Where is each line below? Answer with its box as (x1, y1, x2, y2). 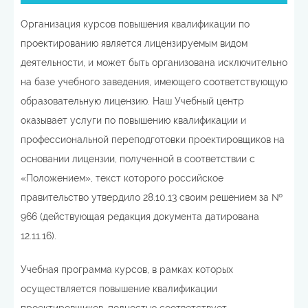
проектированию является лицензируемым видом (21, 37, 247, 49)
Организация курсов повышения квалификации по (21, 18, 250, 30)
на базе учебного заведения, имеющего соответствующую (21, 76, 287, 87)
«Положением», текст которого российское (21, 172, 223, 184)
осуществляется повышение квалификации (21, 283, 217, 294)
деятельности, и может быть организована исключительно (21, 56, 287, 68)
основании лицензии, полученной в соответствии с (21, 153, 255, 164)
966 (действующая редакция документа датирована (21, 210, 259, 222)
